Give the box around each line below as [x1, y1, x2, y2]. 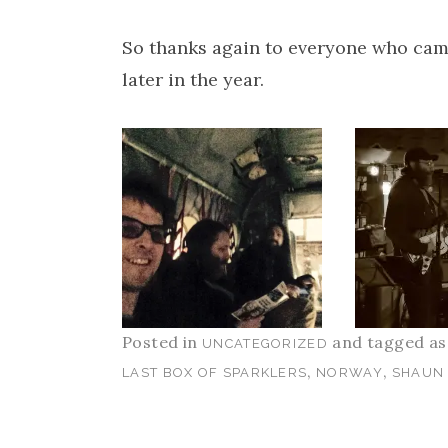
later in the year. [122, 68, 264, 92]
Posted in [122, 332, 202, 353]
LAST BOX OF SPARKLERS [122, 365, 308, 381]
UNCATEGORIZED [202, 336, 328, 352]
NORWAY [316, 365, 383, 381]
